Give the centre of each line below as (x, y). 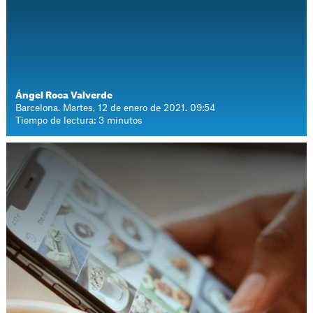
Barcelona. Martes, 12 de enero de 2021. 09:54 (116, 108)
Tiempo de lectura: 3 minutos (79, 121)
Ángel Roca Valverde (64, 95)
